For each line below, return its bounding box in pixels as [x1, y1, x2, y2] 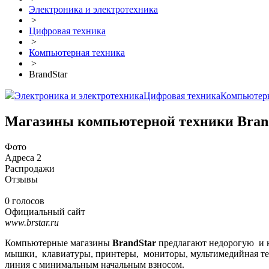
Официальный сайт [5, 207, 85, 217]
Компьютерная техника [29, 47, 125, 58]
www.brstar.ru [5, 217, 59, 228]
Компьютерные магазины [5, 238, 112, 249]
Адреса [5, 153, 37, 163]
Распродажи [5, 163, 55, 174]
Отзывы [5, 174, 38, 185]
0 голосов [5, 196, 44, 207]
